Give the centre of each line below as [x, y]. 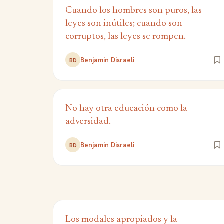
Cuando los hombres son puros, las [134, 11]
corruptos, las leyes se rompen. [126, 37]
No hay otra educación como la [126, 109]
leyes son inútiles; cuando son [124, 24]
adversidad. [88, 122]
